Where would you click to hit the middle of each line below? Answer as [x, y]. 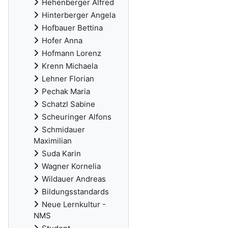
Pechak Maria [66, 91]
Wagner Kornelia [71, 166]
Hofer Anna [62, 40]
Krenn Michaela [70, 66]
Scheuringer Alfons [77, 117]
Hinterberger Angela [79, 15]
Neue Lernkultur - [74, 204]
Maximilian [53, 141]
